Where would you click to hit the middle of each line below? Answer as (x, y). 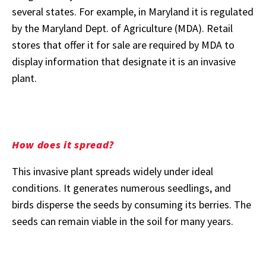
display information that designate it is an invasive (124, 61)
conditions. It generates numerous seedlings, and (121, 188)
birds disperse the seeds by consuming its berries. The (132, 204)
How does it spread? (63, 144)
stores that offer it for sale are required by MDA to (123, 45)
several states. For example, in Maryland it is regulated (133, 11)
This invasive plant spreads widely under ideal (113, 171)
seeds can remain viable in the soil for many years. (123, 221)
